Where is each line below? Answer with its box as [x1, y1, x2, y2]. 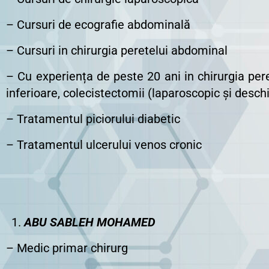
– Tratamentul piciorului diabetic [6, 112, 180, 126]
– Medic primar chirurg [6, 241, 128, 255]
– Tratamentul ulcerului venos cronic [6, 138, 202, 152]
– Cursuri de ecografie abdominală [6, 17, 190, 32]
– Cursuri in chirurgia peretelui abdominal [6, 43, 228, 58]
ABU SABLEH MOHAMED [24, 215, 156, 229]
